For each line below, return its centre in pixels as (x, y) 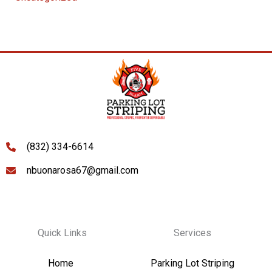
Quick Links (63, 233)
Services (192, 233)
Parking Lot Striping (192, 263)
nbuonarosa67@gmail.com (83, 170)
